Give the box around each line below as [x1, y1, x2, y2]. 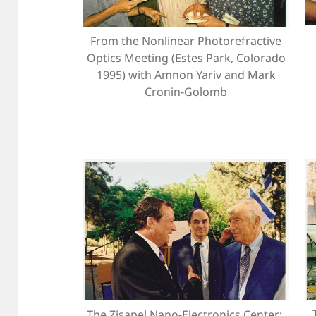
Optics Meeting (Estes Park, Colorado [86, 50, 286, 66]
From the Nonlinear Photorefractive [90, 33, 281, 49]
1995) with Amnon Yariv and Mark [96, 67, 276, 83]
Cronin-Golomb [145, 84, 227, 100]
